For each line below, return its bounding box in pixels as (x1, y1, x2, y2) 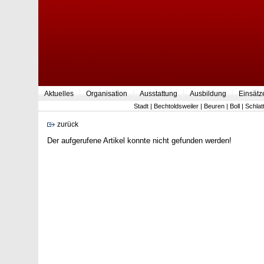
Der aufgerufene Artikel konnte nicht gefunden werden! (47, 136, 232, 145)
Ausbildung (190, 90, 226, 98)
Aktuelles (44, 90, 74, 98)
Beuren (204, 103, 225, 110)
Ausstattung (140, 90, 177, 98)
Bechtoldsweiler (154, 103, 199, 110)
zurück (55, 120, 78, 128)
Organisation (86, 90, 127, 98)
